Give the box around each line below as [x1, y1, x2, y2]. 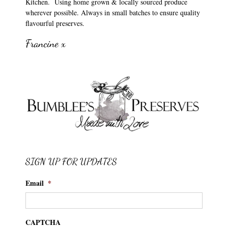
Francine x [25, 37, 66, 50]
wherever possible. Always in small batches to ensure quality [25, 7, 200, 17]
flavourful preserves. [25, 18, 84, 28]
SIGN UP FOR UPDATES [25, 155, 117, 167]
